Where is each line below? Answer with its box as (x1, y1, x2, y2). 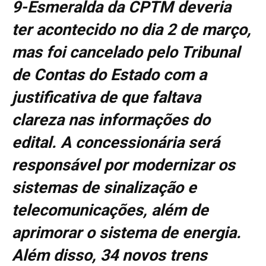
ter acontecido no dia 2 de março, (12, 20, 251, 40)
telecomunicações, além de (12, 201, 208, 220)
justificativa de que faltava (12, 88, 201, 107)
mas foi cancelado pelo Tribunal (12, 43, 240, 62)
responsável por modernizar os (12, 156, 235, 175)
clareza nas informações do (12, 110, 210, 130)
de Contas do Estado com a (12, 65, 207, 85)
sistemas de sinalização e (12, 178, 197, 198)
